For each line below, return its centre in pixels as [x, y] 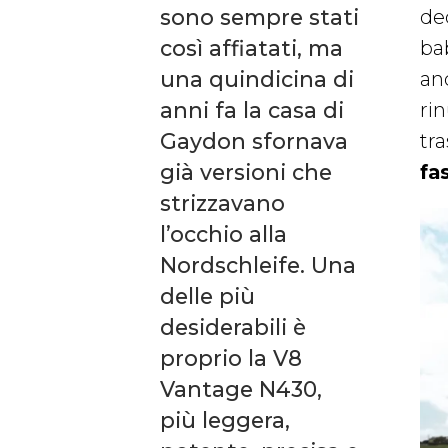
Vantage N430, [241, 388]
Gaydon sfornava [254, 140]
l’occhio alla [223, 233]
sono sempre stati [259, 16]
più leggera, [225, 419]
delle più [207, 295]
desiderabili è [233, 326]
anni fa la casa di [252, 109]
